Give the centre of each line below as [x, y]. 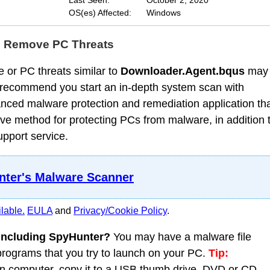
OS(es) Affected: [100, 13]
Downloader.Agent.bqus [183, 71]
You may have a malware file [181, 237]
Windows [163, 13]
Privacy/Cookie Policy [120, 211]
